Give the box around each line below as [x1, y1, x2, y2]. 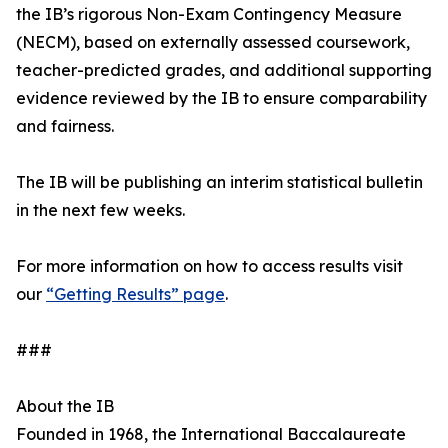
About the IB [16, 396, 114, 416]
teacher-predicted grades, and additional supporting [16, 60, 432, 80]
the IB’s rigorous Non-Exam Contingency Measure [16, 4, 402, 24]
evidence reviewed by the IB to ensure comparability [16, 88, 427, 108]
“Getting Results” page [46, 284, 225, 304]
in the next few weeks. [16, 200, 185, 220]
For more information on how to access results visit [16, 256, 403, 276]
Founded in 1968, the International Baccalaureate [16, 424, 406, 444]
